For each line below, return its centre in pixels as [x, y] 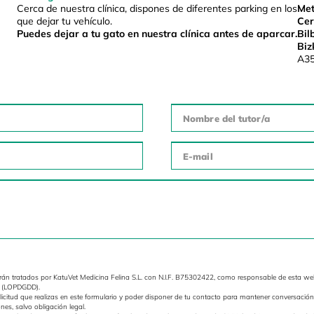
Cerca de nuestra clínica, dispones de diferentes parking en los [157, 9]
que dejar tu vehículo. [64, 21]
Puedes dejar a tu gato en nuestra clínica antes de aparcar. [157, 34]
